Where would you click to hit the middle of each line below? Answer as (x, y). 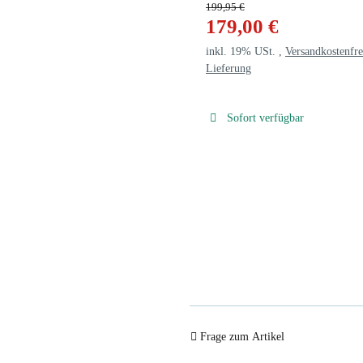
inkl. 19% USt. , (246, 51)
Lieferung (228, 68)
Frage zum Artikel (242, 337)
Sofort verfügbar (265, 117)
